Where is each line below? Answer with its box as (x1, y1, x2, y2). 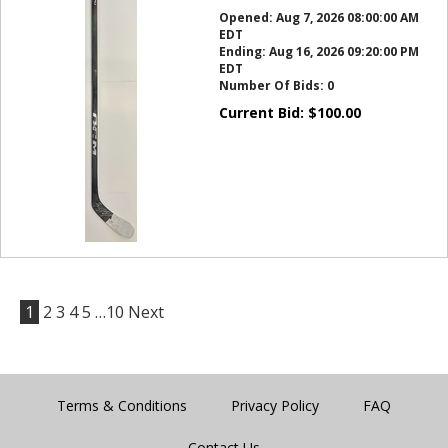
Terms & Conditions (57, 396, 187, 415)
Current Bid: (218, 103, 308, 122)
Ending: (218, 43, 269, 60)
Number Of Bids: (218, 77, 327, 94)
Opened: (218, 9, 276, 26)
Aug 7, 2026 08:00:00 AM (275, 9, 419, 26)
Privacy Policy (231, 396, 319, 415)
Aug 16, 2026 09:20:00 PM (268, 43, 419, 60)
